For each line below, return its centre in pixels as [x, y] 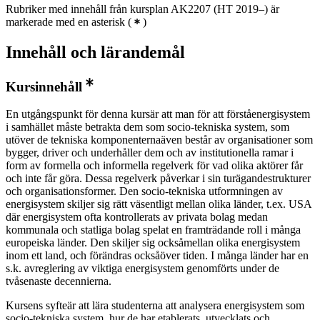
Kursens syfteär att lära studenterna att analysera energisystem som [155, 306]
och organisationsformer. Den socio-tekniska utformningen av [144, 191]
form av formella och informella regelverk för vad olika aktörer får [154, 166]
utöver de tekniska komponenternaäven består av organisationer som [159, 140]
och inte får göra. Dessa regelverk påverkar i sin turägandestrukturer [158, 179]
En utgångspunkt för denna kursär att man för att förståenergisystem [158, 114]
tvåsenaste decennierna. [59, 281]
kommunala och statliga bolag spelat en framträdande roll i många [153, 230]
